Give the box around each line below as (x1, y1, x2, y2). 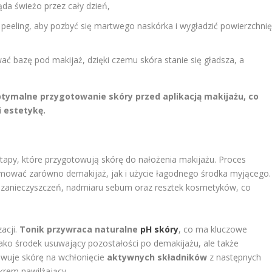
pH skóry (140, 223, 179, 235)
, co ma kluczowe (178, 223, 248, 235)
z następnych (207, 251, 262, 263)
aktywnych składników (107, 251, 208, 263)
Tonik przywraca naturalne (19, 223, 141, 235)
